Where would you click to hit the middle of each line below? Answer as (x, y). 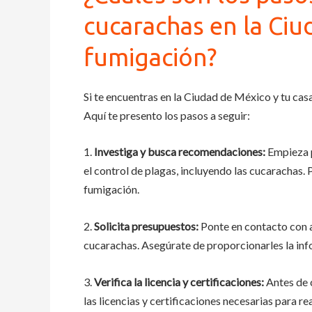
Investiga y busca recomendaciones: (181, 152)
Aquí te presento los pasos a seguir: (167, 115)
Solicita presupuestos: (147, 226)
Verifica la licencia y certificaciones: (180, 281)
